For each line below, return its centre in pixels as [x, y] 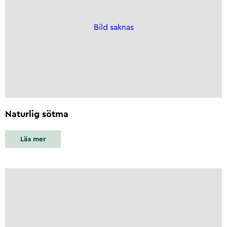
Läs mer [33, 139]
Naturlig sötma [37, 114]
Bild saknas [113, 27]
